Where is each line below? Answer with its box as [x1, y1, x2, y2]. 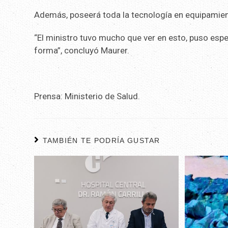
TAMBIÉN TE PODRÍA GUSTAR [42, 136, 160, 145]
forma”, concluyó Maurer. [34, 45, 130, 56]
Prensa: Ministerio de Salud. [34, 91, 140, 102]
